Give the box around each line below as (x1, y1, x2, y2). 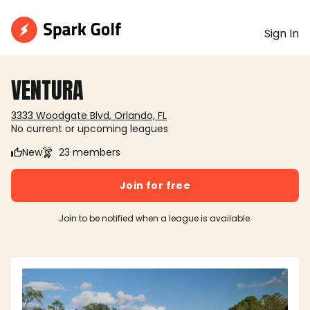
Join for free (119, 179, 191, 192)
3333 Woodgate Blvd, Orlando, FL (11, 109, 167, 122)
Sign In (264, 26, 299, 42)
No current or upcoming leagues (11, 122, 168, 136)
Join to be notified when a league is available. (58, 212, 252, 224)
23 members (59, 145, 120, 159)
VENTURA (11, 73, 84, 107)
